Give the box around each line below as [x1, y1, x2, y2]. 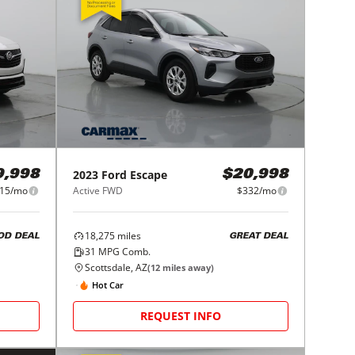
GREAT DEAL [228, 231, 288, 241]
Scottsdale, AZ [85, 261, 148, 275]
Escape [130, 167, 168, 183]
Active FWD [73, 184, 124, 198]
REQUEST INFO [140, 308, 222, 324]
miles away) [160, 261, 215, 274]
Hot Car [92, 278, 124, 291]
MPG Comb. [96, 245, 151, 259]
